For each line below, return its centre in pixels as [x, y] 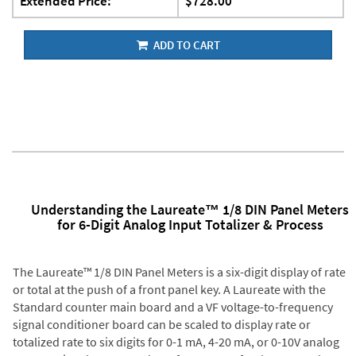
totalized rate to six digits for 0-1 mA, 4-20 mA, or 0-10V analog [176, 342]
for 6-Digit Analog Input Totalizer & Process [190, 224]
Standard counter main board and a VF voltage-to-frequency [172, 307]
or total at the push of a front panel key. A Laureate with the [169, 290]
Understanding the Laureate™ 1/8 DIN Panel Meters [190, 209]
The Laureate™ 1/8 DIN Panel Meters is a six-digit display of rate [179, 272]
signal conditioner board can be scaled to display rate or [161, 325]
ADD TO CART [185, 44]
